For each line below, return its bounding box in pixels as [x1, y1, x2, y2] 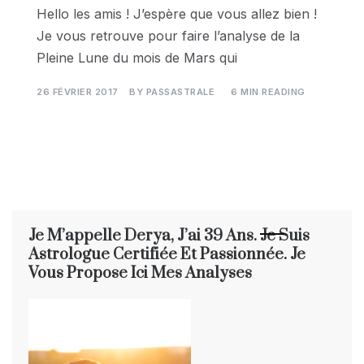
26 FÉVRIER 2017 [37, 85, 119, 97]
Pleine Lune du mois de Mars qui [37, 49, 237, 66]
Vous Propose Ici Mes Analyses [28, 263, 252, 284]
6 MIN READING [231, 85, 305, 97]
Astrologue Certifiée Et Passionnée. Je [28, 245, 305, 265]
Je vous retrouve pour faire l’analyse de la [37, 27, 300, 44]
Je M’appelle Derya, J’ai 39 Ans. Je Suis [28, 226, 310, 246]
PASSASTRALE [145, 85, 214, 97]
